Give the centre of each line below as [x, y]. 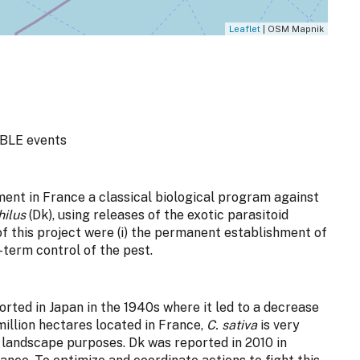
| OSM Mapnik [292, 29]
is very [278, 325]
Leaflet [244, 29]
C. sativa [232, 325]
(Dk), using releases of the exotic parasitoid [159, 215]
